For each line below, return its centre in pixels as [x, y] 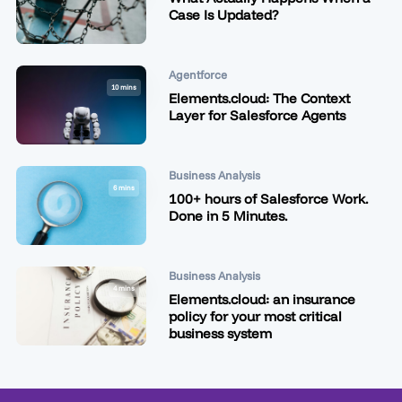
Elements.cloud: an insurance [262, 299]
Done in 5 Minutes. [228, 215]
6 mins [124, 187]
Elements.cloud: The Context [259, 98]
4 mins [124, 288]
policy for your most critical [255, 316]
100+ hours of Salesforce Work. [268, 198]
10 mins [124, 87]
